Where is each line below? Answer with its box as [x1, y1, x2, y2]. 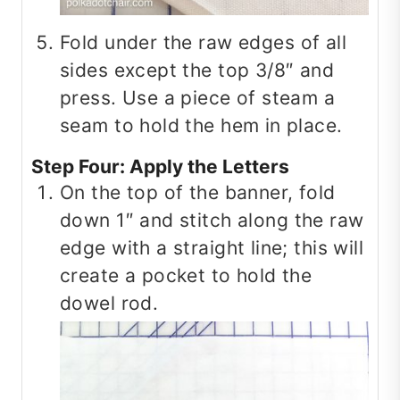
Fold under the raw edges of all [60, 31, 347, 54]
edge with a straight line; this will [60, 237, 364, 260]
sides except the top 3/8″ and [60, 59, 335, 82]
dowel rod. [60, 292, 159, 315]
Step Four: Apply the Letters [31, 155, 289, 179]
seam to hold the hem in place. [60, 114, 343, 137]
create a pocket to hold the [60, 264, 312, 287]
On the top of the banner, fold [60, 181, 336, 204]
